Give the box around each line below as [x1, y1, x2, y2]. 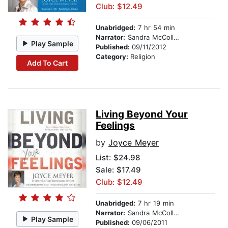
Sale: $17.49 [96, 165, 141, 175]
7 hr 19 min [135, 199, 174, 208]
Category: [96, 52, 130, 61]
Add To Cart [26, 58, 68, 67]
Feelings [96, 120, 135, 132]
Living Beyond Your [96, 108, 188, 121]
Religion [130, 52, 155, 61]
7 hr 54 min [135, 23, 175, 32]
